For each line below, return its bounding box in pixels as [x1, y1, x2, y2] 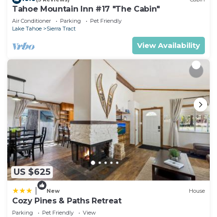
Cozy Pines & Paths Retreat [12, 196, 122, 205]
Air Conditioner [12, 17, 51, 25]
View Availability [137, 41, 200, 50]
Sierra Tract [46, 25, 76, 32]
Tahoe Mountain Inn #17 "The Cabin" [12, 4, 160, 14]
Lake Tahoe [12, 25, 42, 32]
